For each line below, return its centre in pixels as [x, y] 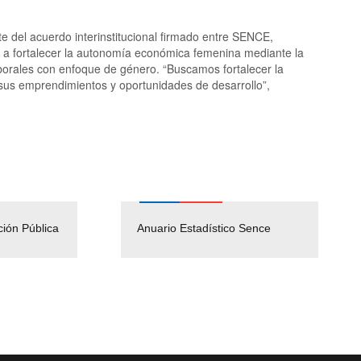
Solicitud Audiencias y [251, 228]
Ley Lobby [223, 244]
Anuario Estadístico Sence [204, 228]
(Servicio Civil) [52, 244]
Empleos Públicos [61, 228]
